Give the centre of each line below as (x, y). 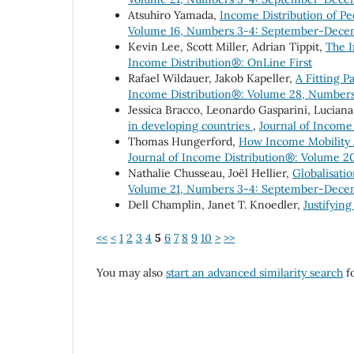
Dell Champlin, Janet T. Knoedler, (216, 205)
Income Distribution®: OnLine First (220, 63)
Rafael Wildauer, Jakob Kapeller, (212, 79)
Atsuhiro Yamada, (174, 15)
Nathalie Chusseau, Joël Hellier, (210, 173)
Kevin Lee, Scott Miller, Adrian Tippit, (227, 47)
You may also (131, 273)
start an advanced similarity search (254, 273)
